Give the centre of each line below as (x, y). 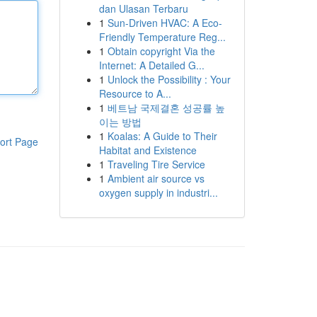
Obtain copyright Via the (161, 51)
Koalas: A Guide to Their (162, 136)
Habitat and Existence (148, 150)
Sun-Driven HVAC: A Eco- (165, 23)
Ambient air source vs (156, 178)
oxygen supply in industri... (158, 192)
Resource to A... (135, 93)
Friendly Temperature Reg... (162, 37)
